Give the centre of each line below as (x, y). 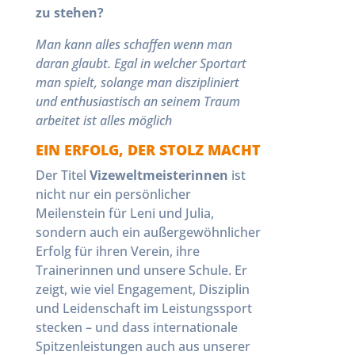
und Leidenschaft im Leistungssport (143, 308)
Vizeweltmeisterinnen (158, 175)
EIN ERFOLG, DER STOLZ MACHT (148, 150)
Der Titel (62, 175)
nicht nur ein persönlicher (113, 194)
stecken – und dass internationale (136, 327)
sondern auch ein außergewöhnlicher (148, 232)
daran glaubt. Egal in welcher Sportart (141, 63)
